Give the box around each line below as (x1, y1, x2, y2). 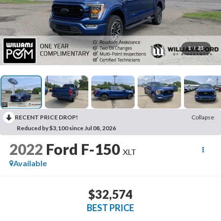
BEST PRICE (87, 202, 134, 213)
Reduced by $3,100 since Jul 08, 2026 (17, 124, 116, 132)
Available (13, 158, 47, 168)
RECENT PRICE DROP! (15, 113, 78, 121)
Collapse (191, 113, 214, 121)
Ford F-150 (45, 140, 120, 158)
